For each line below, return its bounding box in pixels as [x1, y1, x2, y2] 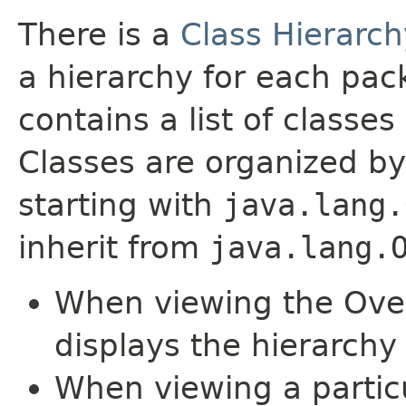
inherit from [18, 228, 209, 266]
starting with [18, 186, 223, 223]
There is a [18, 15, 180, 53]
